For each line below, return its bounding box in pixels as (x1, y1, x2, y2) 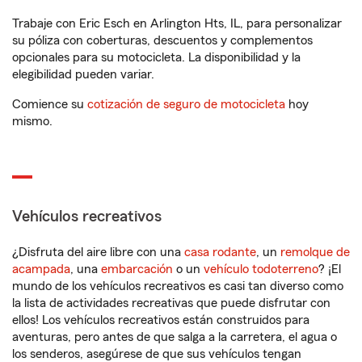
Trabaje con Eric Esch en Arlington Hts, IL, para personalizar (12, 17, 342, 30)
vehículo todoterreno (204, 263, 318, 276)
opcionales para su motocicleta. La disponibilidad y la (12, 51, 301, 64)
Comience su (12, 98, 87, 111)
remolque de (280, 246, 350, 259)
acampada (12, 263, 70, 276)
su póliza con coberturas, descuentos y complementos (12, 34, 313, 47)
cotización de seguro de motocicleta (87, 98, 285, 111)
